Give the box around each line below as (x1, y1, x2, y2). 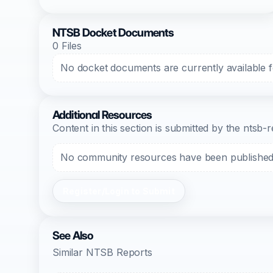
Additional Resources (52, 108, 152, 122)
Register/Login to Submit (63, 186, 175, 196)
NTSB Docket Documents (52, 26, 174, 40)
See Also (52, 229, 94, 243)
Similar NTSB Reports (52, 246, 152, 258)
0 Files (52, 40, 82, 52)
